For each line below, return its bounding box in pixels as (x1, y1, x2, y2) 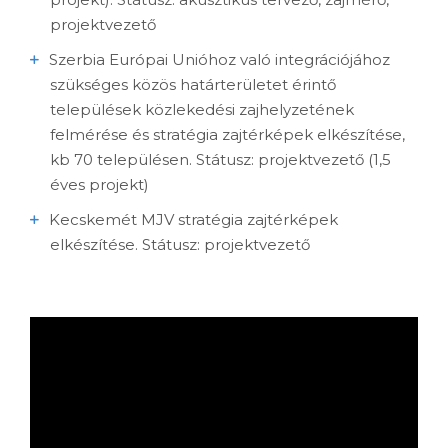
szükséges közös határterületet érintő (50, 75, 336, 95)
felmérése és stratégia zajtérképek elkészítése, (50, 125, 405, 145)
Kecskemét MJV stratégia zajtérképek (49, 210, 338, 230)
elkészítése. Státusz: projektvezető (50, 235, 310, 255)
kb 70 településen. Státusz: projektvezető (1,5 (50, 150, 391, 170)
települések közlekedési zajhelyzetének (50, 100, 354, 120)
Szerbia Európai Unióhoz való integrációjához (49, 50, 390, 70)
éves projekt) (50, 175, 149, 195)
